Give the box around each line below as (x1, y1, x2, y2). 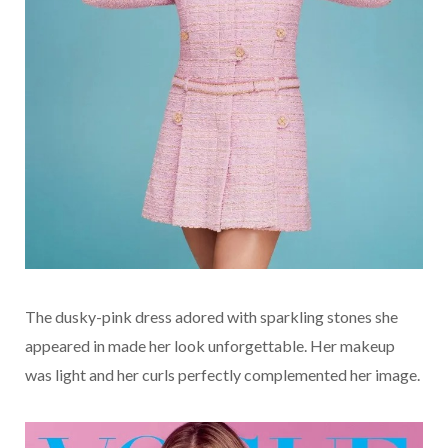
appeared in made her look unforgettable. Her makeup (25, 336, 395, 356)
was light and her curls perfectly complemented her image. (25, 365, 420, 385)
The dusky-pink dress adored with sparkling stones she (25, 307, 398, 327)
